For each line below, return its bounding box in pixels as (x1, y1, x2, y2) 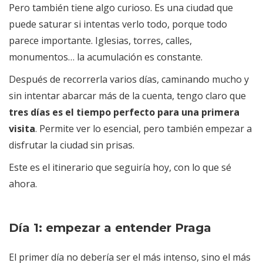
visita (9, 122, 35, 136)
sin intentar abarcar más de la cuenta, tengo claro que (9, 89, 246, 103)
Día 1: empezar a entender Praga (9, 221, 211, 235)
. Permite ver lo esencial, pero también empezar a (35, 122, 252, 136)
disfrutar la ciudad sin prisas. (9, 139, 134, 152)
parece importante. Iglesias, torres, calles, (9, 34, 192, 48)
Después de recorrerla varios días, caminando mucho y (9, 73, 249, 86)
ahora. (9, 177, 37, 191)
